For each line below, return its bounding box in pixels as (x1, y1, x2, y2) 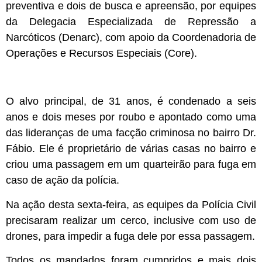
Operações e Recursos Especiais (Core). (6, 47, 197, 59)
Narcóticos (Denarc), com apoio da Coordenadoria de (6, 31, 256, 43)
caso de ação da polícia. (6, 174, 119, 187)
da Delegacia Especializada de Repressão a (6, 15, 256, 27)
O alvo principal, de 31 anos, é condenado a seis (6, 95, 256, 108)
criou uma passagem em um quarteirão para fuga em (6, 158, 256, 171)
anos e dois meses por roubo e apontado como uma (6, 111, 256, 123)
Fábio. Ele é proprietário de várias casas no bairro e (6, 143, 256, 155)
